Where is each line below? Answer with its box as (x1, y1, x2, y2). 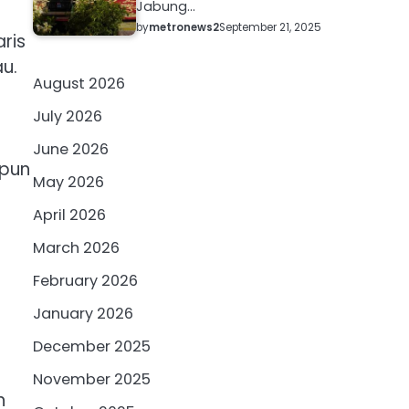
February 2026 (33, 270, 138, 292)
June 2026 (33, 139, 109, 161)
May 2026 (33, 172, 104, 194)
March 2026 (33, 237, 120, 259)
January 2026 (33, 303, 133, 325)
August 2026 (33, 73, 125, 95)
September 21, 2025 (218, 20, 321, 36)
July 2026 (33, 106, 102, 128)
